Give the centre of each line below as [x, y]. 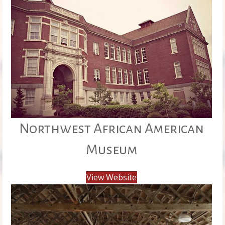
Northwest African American [111, 129]
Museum [111, 150]
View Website [111, 178]
